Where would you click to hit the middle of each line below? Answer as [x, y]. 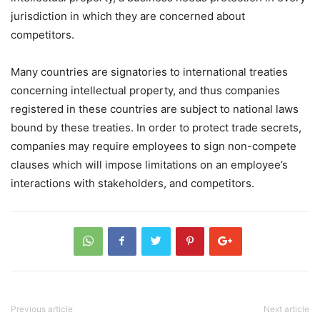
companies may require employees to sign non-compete [154, 146]
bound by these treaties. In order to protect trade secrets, [156, 127]
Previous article [42, 309]
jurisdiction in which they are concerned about [128, 16]
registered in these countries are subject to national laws [155, 109]
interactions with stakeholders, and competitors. [132, 183]
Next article [286, 309]
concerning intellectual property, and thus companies [145, 90]
